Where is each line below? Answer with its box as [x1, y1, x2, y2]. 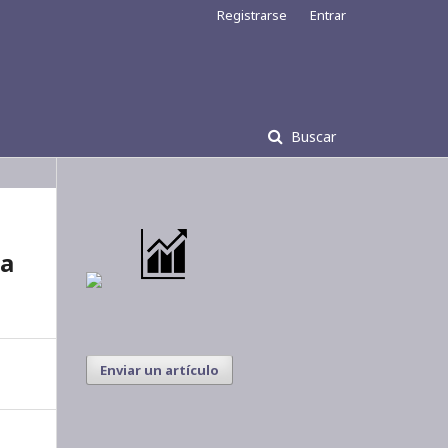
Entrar [310, 6, 346, 24]
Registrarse [217, 6, 287, 24]
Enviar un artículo [100, 361, 219, 379]
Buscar [287, 127, 336, 146]
